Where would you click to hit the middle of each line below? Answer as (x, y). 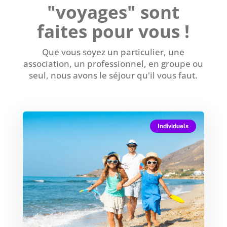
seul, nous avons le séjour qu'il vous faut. (113, 75)
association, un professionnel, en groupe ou (113, 63)
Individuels (173, 126)
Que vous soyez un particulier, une (113, 52)
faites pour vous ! (113, 31)
